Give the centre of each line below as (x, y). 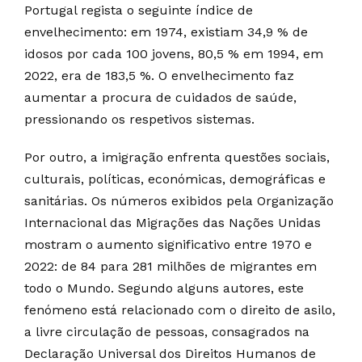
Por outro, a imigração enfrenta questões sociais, (177, 158)
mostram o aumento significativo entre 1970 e (168, 245)
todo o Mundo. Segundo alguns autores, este (164, 288)
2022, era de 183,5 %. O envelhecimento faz (159, 76)
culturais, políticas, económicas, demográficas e (175, 179)
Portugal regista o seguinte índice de (139, 11)
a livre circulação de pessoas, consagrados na (167, 332)
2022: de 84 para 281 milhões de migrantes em (170, 267)
